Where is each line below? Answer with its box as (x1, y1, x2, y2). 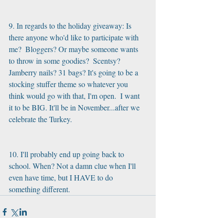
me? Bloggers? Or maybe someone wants (9, 44, 140, 54)
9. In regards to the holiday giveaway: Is (9, 20, 133, 31)
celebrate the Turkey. (9, 114, 72, 124)
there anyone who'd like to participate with (9, 32, 141, 42)
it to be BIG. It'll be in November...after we (9, 102, 142, 112)
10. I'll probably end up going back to (9, 149, 126, 159)
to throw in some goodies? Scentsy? (9, 55, 122, 66)
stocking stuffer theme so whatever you (9, 79, 130, 89)
